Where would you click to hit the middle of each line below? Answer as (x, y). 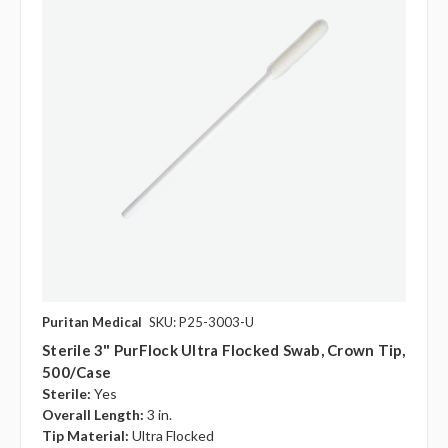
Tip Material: (85, 436)
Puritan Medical (92, 322)
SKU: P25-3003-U (201, 322)
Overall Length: (93, 415)
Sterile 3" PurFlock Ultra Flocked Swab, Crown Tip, (224, 350)
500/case (76, 372)
